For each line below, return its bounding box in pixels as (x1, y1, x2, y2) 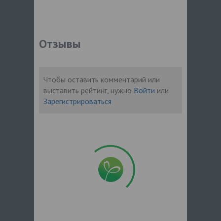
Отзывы (39, 36, 81, 51)
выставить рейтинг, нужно (43, 85, 134, 95)
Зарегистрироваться (43, 96, 111, 106)
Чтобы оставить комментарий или (43, 74, 160, 84)
